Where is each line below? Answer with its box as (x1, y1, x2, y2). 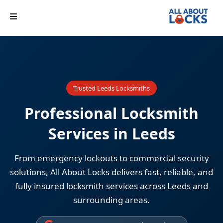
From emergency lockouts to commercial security (14, 152, 209, 164)
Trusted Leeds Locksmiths (73, 84, 150, 93)
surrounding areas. (73, 194, 150, 206)
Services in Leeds (48, 123, 175, 144)
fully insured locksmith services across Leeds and (15, 180, 208, 192)
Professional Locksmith (24, 103, 199, 124)
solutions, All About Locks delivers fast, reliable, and (10, 166, 213, 178)
